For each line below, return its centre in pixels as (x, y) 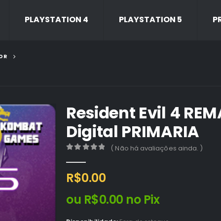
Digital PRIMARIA (133, 131)
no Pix (143, 199)
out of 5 (92, 156)
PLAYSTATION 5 (150, 19)
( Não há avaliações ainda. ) (157, 148)
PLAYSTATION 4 (56, 19)
